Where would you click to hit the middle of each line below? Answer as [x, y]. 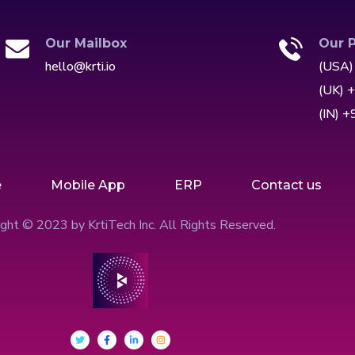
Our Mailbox [86, 44]
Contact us [286, 185]
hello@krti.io [80, 67]
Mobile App [88, 185]
